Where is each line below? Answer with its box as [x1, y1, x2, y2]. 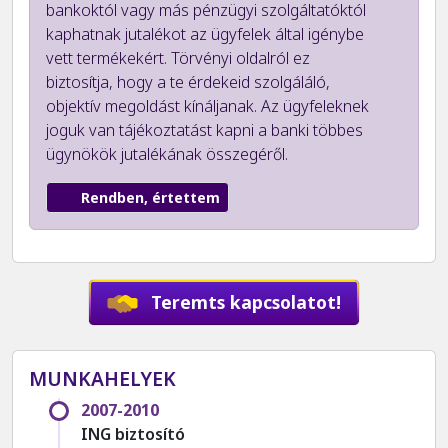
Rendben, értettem [81, 188, 220, 208]
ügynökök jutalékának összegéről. [46, 143, 288, 166]
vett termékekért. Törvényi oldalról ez [46, 47, 310, 70]
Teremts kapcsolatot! [146, 289, 342, 314]
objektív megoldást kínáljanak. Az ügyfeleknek [46, 95, 369, 118]
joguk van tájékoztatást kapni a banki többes [46, 119, 363, 142]
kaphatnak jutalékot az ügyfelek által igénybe [46, 23, 364, 46]
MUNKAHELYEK [29, 365, 176, 393]
